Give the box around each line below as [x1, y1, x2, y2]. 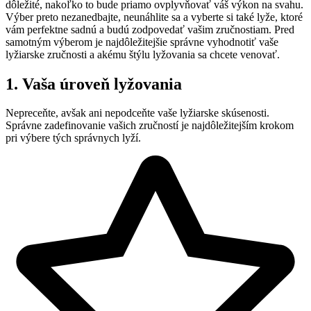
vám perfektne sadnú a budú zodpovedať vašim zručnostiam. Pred [6, 23, 294, 35]
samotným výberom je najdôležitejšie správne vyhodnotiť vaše [6, 35, 278, 48]
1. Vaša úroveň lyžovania [6, 74, 182, 93]
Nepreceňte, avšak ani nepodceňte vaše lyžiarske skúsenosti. [6, 107, 269, 119]
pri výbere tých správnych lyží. [6, 132, 141, 144]
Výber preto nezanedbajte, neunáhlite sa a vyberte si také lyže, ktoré [6, 10, 303, 23]
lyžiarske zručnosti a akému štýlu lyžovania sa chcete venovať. [6, 48, 280, 60]
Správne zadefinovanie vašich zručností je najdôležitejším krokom [6, 119, 294, 132]
